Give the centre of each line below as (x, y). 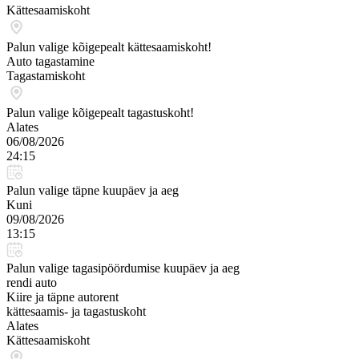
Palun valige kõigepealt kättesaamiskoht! (109, 47)
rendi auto (32, 282)
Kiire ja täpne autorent (63, 297)
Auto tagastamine (50, 61)
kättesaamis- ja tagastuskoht (76, 311)
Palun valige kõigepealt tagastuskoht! (100, 113)
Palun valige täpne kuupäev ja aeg (93, 190)
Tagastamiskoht (46, 76)
